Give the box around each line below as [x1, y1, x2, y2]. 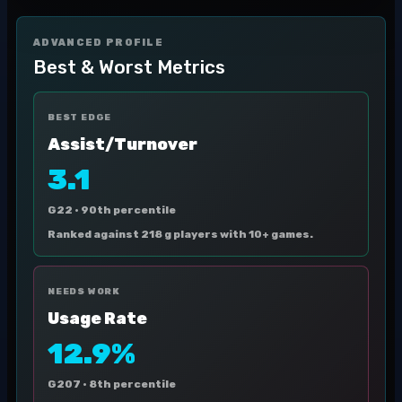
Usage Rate [48, 309, 147, 328]
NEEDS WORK [48, 286, 120, 297]
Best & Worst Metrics [33, 56, 225, 78]
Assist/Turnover [48, 135, 197, 154]
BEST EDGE [48, 112, 112, 123]
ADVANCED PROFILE [33, 37, 164, 48]
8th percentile [89, 378, 176, 390]
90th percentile [81, 204, 176, 216]
